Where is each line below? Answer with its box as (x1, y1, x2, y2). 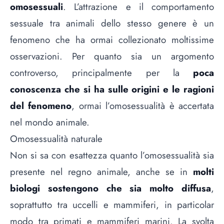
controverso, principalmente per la (10, 65, 193, 79)
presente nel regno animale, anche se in (10, 164, 193, 178)
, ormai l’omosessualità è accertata (71, 98, 214, 112)
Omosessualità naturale (10, 131, 102, 145)
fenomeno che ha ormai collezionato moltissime (10, 32, 214, 46)
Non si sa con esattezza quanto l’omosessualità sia (10, 148, 214, 162)
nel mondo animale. (10, 115, 89, 129)
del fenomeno (10, 98, 72, 112)
